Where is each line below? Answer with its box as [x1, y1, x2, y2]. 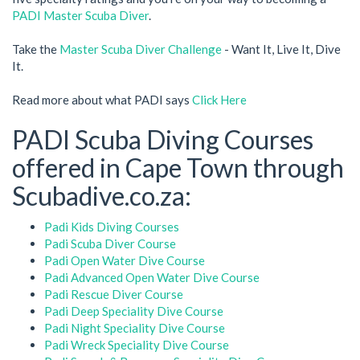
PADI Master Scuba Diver [12, 8, 149, 23]
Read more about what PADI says [12, 92, 192, 108]
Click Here [192, 92, 247, 108]
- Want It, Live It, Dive [222, 42, 341, 57]
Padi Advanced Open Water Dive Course [44, 269, 260, 284]
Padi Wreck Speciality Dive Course [44, 337, 229, 352]
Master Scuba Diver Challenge [59, 42, 222, 57]
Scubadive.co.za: [12, 180, 191, 212]
